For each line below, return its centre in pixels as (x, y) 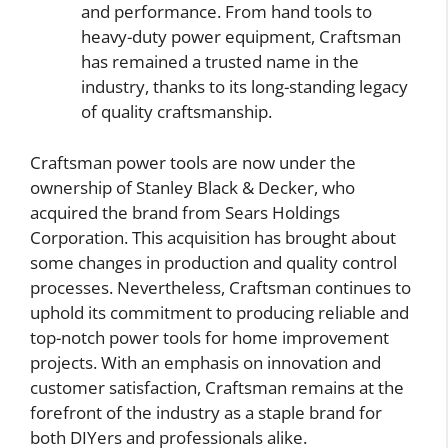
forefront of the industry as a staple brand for (206, 412)
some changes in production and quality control (213, 262)
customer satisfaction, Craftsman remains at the (217, 387)
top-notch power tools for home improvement (209, 337)
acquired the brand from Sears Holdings (185, 212)
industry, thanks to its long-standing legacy (244, 86)
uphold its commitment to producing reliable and (219, 312)
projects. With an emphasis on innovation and (205, 362)
